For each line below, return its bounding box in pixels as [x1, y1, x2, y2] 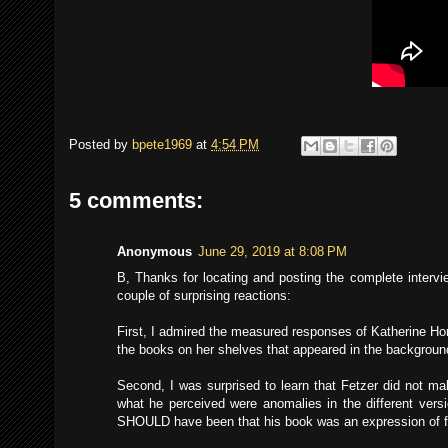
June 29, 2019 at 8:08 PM [198, 244, 347, 259]
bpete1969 [132, 137, 192, 153]
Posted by [69, 137, 132, 153]
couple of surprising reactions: [117, 288, 291, 303]
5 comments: [69, 188, 203, 213]
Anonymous [117, 244, 192, 259]
